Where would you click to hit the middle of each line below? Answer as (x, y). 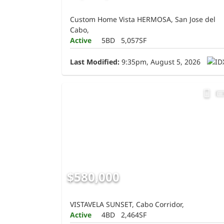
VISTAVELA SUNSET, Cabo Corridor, (127, 204)
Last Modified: (95, 62)
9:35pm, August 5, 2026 (160, 62)
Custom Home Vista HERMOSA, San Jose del (143, 19)
